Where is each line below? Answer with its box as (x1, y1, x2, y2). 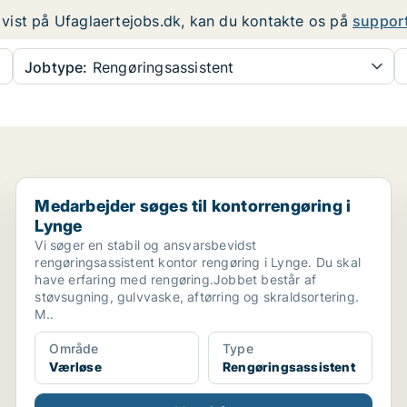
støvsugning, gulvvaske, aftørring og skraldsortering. (35, 289, 359, 304)
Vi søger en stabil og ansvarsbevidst (35, 237, 257, 253)
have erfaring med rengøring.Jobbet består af (35, 272, 317, 287)
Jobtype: (25, 58, 88, 76)
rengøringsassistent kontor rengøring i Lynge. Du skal (35, 254, 361, 270)
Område (49, 341, 99, 356)
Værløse (49, 359, 102, 374)
